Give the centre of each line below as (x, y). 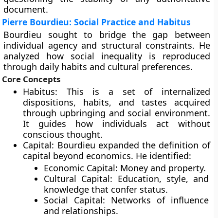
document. (26, 9)
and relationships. (81, 211)
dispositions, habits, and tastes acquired (117, 102)
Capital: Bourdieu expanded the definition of (117, 145)
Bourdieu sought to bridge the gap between (107, 35)
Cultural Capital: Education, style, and (126, 179)
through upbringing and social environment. (117, 113)
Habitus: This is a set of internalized (117, 91)
